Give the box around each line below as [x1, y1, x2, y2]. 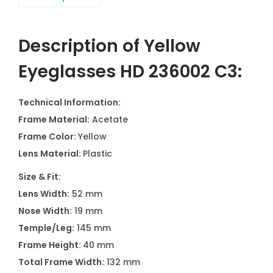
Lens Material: [18, 147, 83, 160]
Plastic [83, 147, 112, 160]
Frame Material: [18, 113, 90, 126]
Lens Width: [18, 188, 69, 200]
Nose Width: [18, 205, 72, 217]
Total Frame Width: [18, 256, 104, 268]
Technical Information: [18, 96, 121, 108]
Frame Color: [18, 130, 78, 143]
